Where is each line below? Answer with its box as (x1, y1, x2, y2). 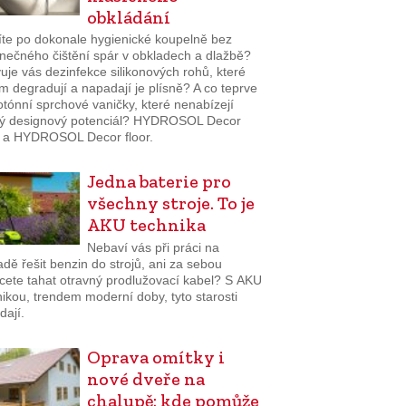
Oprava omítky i (86, 345, 225, 368)
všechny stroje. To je (86, 192, 255, 215)
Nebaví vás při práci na (86, 239, 219, 255)
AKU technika (86, 214, 206, 237)
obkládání (86, 5, 170, 28)
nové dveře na (86, 367, 205, 390)
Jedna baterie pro (86, 170, 231, 193)
